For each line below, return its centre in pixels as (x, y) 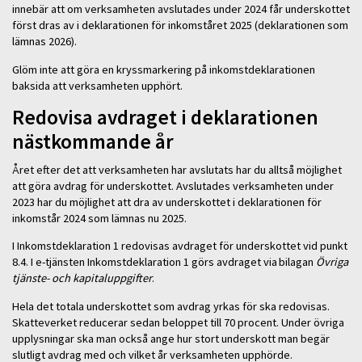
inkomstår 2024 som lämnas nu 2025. (101, 219)
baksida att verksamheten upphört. (99, 85)
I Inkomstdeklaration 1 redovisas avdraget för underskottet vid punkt (180, 246)
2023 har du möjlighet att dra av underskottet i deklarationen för (167, 202)
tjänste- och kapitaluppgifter (82, 278)
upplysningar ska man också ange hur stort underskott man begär (171, 338)
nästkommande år (95, 141)
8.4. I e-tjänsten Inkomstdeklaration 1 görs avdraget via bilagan (164, 262)
